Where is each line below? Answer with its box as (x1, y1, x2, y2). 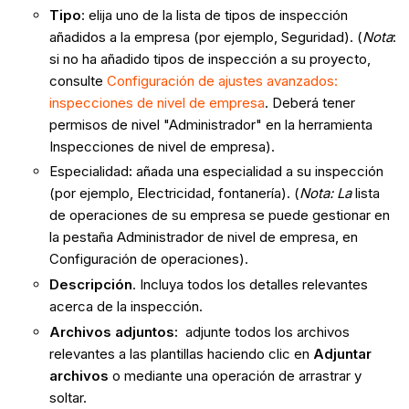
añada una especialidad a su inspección (131, 163, 383, 181)
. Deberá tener (264, 93, 355, 111)
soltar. (48, 388, 87, 406)
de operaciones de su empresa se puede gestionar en (48, 206, 390, 225)
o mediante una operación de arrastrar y (111, 366, 362, 384)
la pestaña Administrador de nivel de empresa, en (48, 228, 358, 246)
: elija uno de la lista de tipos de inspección (80, 5, 348, 24)
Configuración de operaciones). (48, 250, 256, 268)
